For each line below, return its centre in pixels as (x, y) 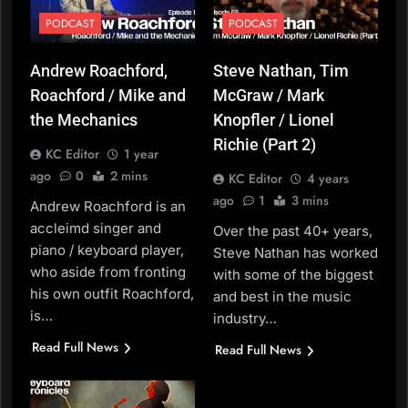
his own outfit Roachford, (112, 294)
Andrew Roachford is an (108, 207)
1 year (141, 154)
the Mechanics (84, 120)
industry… (245, 319)
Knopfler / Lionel (274, 120)
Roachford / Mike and (108, 96)
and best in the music (282, 297)
